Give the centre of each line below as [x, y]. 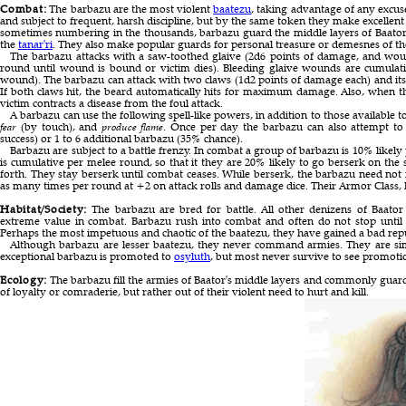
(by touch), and [59, 126]
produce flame [132, 126]
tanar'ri [35, 43]
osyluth [192, 256]
